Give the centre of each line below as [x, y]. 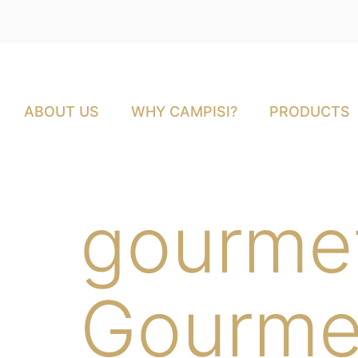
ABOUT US [62, 111]
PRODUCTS [310, 111]
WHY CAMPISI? [184, 111]
